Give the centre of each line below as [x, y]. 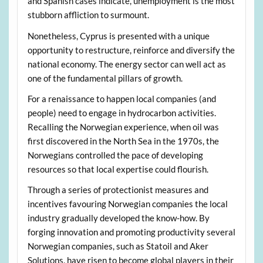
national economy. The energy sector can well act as [127, 64]
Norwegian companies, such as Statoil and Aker [118, 246]
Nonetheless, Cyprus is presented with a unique [118, 36]
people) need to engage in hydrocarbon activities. [122, 113]
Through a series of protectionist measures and [118, 190]
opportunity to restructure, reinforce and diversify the [131, 50]
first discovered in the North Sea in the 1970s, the [123, 141]
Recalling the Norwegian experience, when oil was [123, 127]
